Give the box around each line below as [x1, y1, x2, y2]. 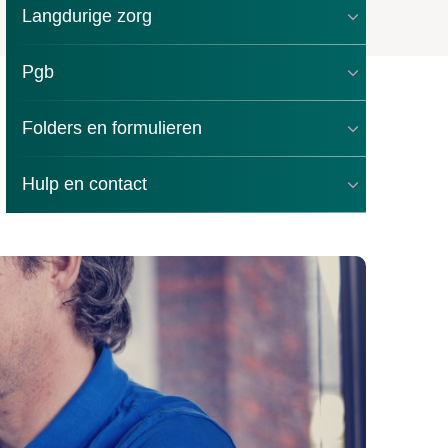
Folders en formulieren [22, 116, 202, 140]
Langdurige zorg [22, 4, 152, 28]
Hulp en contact [22, 172, 147, 196]
